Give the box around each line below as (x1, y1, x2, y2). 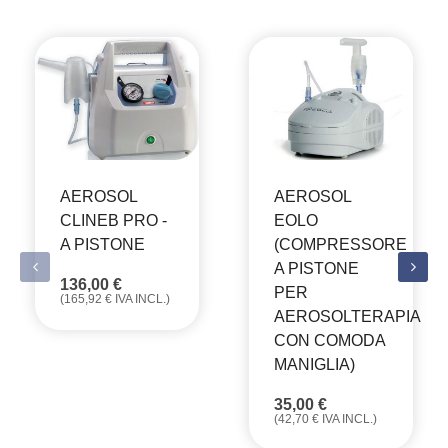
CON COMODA (274, 332, 385, 350)
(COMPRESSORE (274, 236, 407, 254)
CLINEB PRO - (60, 212, 167, 230)
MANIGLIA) (274, 356, 355, 374)
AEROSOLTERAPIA (274, 308, 420, 326)
